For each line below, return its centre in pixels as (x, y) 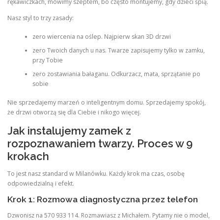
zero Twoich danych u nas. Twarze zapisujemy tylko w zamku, (118, 50)
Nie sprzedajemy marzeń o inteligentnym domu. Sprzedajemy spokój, (107, 103)
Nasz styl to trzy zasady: (41, 18)
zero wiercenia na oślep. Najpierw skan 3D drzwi (101, 37)
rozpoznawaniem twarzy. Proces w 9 (100, 143)
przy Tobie (47, 60)
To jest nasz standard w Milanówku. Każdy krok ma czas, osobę (96, 173)
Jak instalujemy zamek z (69, 130)
